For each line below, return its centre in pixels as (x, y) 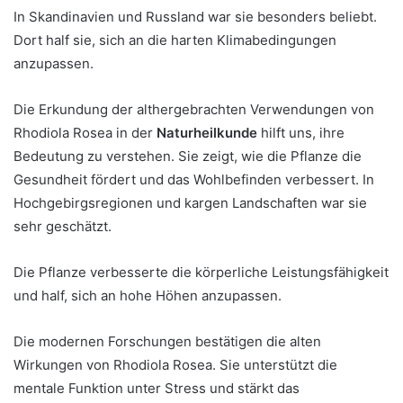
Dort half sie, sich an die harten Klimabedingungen (175, 40)
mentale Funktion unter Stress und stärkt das (157, 388)
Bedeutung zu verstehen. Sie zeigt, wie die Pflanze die (188, 156)
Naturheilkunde (207, 133)
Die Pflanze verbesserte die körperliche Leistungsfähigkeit (201, 272)
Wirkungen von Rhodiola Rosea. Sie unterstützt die (175, 365)
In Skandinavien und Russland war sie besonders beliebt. (195, 17)
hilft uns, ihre (301, 133)
